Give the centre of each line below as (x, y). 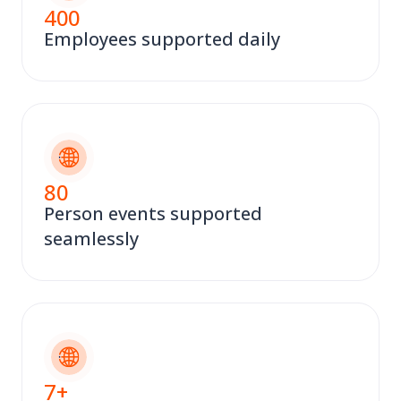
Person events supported (153, 214)
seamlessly (91, 239)
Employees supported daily (162, 39)
